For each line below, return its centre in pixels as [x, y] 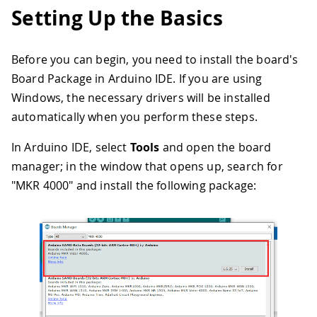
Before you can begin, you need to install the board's [155, 59]
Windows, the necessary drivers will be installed [141, 97]
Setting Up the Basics [117, 18]
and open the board [215, 147]
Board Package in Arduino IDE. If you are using [137, 78]
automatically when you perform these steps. [134, 116]
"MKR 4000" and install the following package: [134, 185]
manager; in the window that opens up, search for [147, 166]
